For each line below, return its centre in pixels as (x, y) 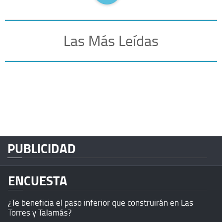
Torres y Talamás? (40, 212)
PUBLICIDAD (42, 148)
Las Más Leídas (111, 40)
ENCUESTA (38, 180)
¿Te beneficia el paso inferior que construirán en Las (101, 202)
